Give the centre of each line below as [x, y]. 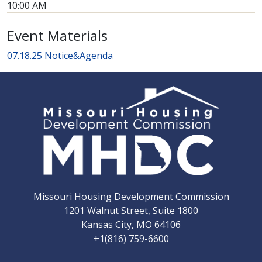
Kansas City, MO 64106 [131, 224]
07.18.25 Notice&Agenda [60, 55]
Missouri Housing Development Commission [131, 196]
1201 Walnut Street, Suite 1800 [131, 210]
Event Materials [57, 35]
